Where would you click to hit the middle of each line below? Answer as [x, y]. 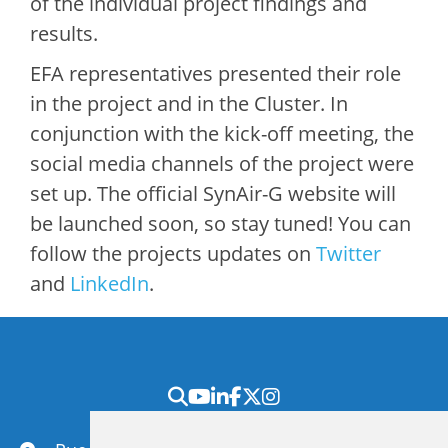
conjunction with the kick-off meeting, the [222, 134]
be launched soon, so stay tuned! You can [220, 224]
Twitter [348, 254]
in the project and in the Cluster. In [189, 104]
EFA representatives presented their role [215, 74]
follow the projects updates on [173, 254]
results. [64, 34]
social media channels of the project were [222, 164]
